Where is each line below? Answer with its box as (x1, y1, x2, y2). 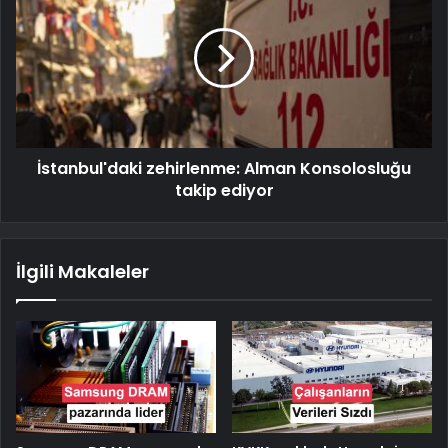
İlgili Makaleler (16, 258, 149, 284)
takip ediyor (174, 178, 274, 202)
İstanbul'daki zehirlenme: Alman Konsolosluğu (37, 156, 411, 180)
